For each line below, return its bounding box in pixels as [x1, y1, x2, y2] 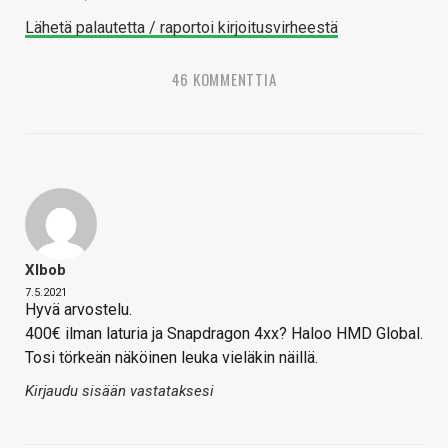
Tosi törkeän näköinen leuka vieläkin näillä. [25, 348, 318, 368]
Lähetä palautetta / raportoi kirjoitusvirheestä [25, 18, 338, 38]
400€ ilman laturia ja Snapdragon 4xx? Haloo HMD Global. [25, 324, 423, 344]
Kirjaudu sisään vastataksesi [25, 382, 214, 401]
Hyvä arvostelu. [25, 300, 132, 320]
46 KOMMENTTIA [171, 68, 277, 91]
